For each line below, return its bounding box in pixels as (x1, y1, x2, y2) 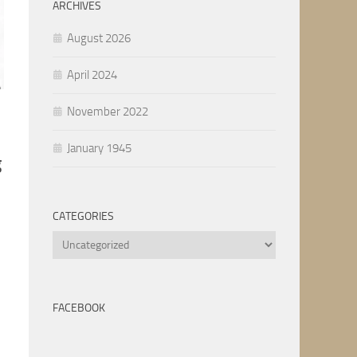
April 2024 (67, 68, 117, 82)
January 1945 (67, 141, 131, 155)
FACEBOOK (53, 301, 105, 315)
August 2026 (67, 31, 131, 45)
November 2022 (67, 104, 148, 119)
